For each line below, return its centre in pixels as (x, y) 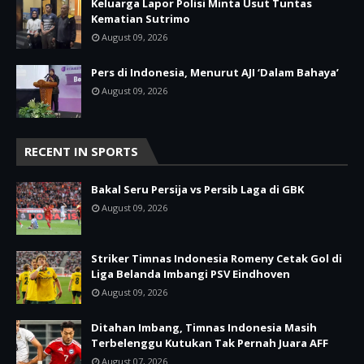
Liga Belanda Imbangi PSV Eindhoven (191, 273)
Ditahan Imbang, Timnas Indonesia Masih (204, 327)
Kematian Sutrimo (141, 18)
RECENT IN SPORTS (81, 151)
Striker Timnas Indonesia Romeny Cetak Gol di (217, 258)
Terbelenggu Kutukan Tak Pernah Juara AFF (210, 342)
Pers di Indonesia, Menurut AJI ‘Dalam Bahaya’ (215, 72)
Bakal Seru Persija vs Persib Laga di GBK (197, 189)
